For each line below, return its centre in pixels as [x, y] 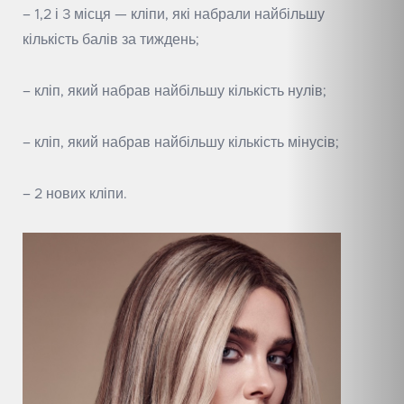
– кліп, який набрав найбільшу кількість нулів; [174, 92]
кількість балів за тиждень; [111, 40]
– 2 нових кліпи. [75, 194]
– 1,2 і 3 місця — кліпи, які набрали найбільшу [174, 15]
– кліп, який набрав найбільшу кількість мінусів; [181, 143]
